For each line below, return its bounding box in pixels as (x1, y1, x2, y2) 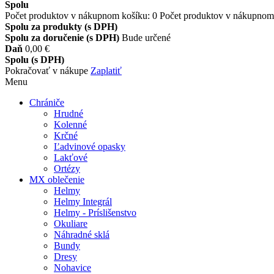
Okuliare (54, 218, 87, 229)
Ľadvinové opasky (54, 141, 125, 152)
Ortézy (54, 163, 80, 174)
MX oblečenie (29, 174, 84, 185)
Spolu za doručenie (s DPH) (5, 32, 122, 43)
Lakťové (54, 152, 87, 163)
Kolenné (54, 119, 87, 130)
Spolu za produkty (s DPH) (5, 21, 117, 32)
